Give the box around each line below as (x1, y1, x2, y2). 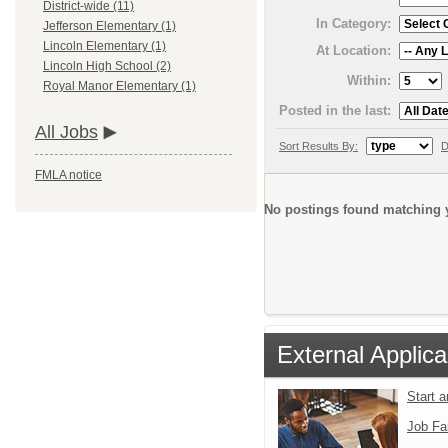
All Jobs (35, 122, 98, 143)
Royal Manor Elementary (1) (43, 79, 196, 94)
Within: (347, 72, 391, 88)
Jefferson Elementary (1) (43, 19, 176, 34)
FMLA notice (35, 168, 102, 183)
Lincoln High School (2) (43, 59, 171, 74)
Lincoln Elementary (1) (43, 39, 166, 54)
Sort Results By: (279, 139, 358, 152)
